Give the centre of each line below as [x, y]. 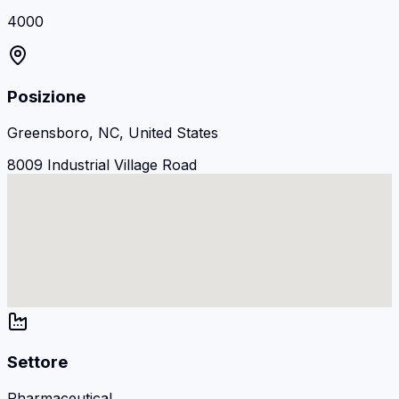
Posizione [46, 96]
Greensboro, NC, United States [113, 132]
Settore [37, 362]
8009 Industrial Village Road [102, 164]
